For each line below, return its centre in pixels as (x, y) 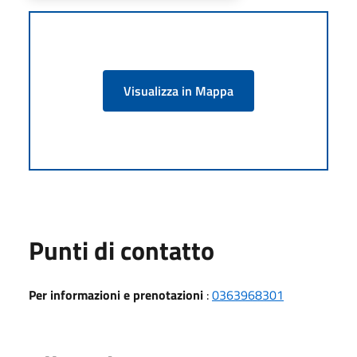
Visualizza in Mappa (178, 90)
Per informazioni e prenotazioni (116, 294)
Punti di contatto (122, 250)
